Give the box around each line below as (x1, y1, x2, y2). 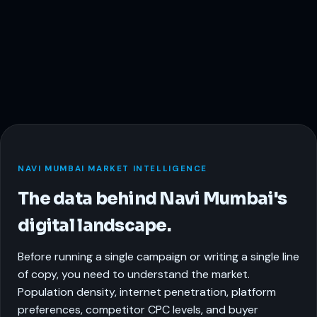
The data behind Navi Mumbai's (18, 188, 287, 209)
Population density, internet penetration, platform (18, 284, 276, 299)
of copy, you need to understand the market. (18, 266, 250, 282)
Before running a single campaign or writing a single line (18, 248, 299, 264)
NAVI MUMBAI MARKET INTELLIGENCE (18, 163, 207, 174)
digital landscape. (18, 214, 171, 236)
